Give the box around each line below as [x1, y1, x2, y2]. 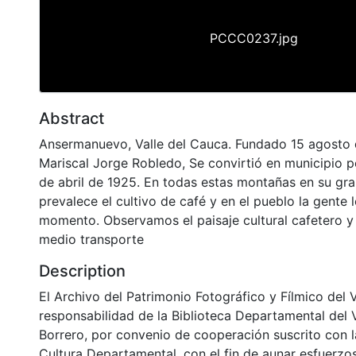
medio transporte [39, 230, 144, 247]
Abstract [39, 108, 104, 128]
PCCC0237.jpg [209, 29, 298, 46]
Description [39, 261, 126, 281]
